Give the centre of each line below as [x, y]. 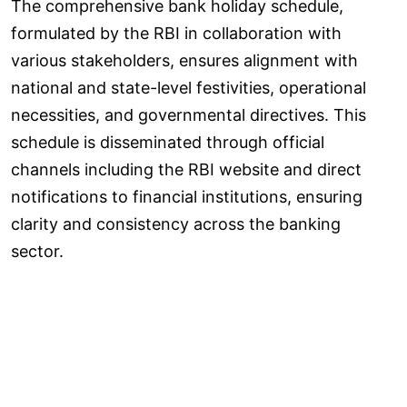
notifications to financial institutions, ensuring [187, 196]
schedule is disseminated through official [168, 142]
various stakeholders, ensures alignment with [184, 60]
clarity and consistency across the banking [176, 223]
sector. [37, 251]
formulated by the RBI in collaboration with [176, 33]
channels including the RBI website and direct [186, 169]
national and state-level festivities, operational [189, 87]
